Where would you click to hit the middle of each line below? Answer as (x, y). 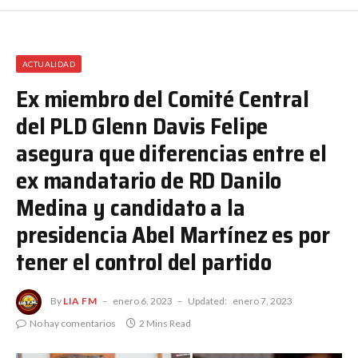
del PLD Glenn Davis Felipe (142, 126)
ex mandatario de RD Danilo (149, 181)
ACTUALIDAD (49, 64)
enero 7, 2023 (262, 300)
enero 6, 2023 (142, 300)
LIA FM (80, 300)
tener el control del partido (144, 262)
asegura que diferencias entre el (171, 153)
